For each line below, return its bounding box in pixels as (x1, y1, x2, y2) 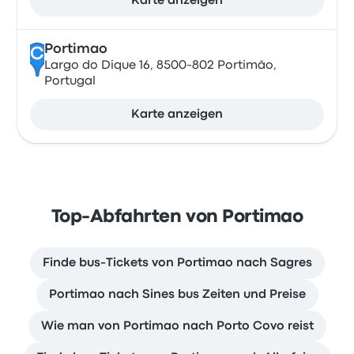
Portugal (43, 76, 96, 87)
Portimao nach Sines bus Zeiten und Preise (48, 289, 306, 300)
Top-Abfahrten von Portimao (51, 209, 303, 225)
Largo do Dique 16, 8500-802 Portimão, (43, 60, 277, 71)
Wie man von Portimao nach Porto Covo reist (40, 321, 314, 332)
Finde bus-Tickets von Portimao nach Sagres (42, 258, 312, 269)
